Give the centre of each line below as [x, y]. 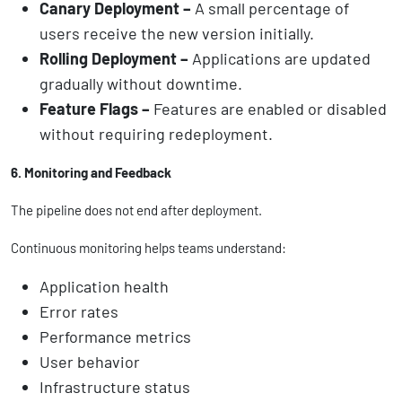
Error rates [79, 311]
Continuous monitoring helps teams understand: [149, 247]
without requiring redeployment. [156, 133]
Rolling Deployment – [116, 58]
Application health [104, 286]
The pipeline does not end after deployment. [136, 210]
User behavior [90, 361]
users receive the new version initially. [177, 33]
